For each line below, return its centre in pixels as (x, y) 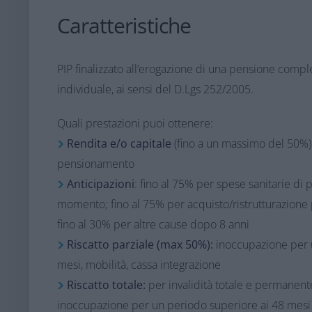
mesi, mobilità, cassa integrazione (139, 265)
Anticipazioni (99, 184)
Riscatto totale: (106, 285)
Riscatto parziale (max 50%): (141, 244)
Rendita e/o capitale (119, 143)
